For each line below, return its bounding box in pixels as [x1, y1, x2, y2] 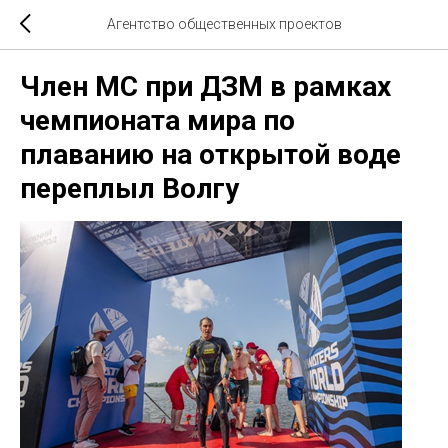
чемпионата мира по [20, 104, 295, 137]
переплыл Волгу [20, 172, 239, 205]
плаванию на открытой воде [20, 138, 401, 171]
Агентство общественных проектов [106, 16, 342, 32]
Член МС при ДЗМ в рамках [20, 70, 391, 103]
